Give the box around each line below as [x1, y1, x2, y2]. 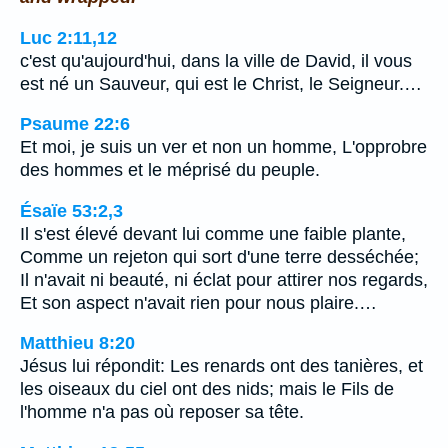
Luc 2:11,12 [20, 27, 117, 48]
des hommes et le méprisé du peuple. [20, 160, 320, 181]
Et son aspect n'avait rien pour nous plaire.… [20, 292, 377, 313]
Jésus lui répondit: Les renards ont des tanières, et [20, 356, 423, 377]
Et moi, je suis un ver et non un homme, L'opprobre [20, 137, 427, 158]
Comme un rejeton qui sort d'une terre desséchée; [20, 246, 419, 267]
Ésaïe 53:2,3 [20, 200, 123, 221]
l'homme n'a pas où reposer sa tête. [20, 402, 304, 423]
